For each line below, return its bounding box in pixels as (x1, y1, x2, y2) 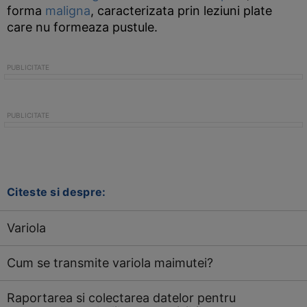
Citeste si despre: (7, 185, 106, 199)
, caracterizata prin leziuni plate (90, 3, 272, 18)
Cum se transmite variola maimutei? (7, 256, 213, 270)
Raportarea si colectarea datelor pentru (7, 291, 236, 305)
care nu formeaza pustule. (7, 20, 158, 34)
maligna (45, 3, 90, 18)
